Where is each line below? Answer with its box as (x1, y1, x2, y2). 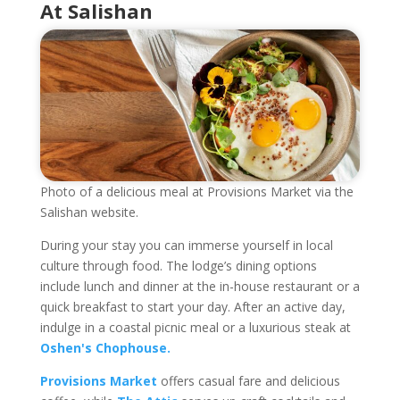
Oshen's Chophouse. (39, 339, 171, 356)
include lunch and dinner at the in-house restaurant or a (39, 278, 360, 295)
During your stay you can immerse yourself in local (39, 237, 333, 254)
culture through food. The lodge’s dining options (39, 257, 317, 274)
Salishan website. (39, 204, 138, 221)
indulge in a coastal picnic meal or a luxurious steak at (39, 319, 351, 336)
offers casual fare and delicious (156, 372, 340, 389)
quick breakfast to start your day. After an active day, (39, 298, 346, 315)
